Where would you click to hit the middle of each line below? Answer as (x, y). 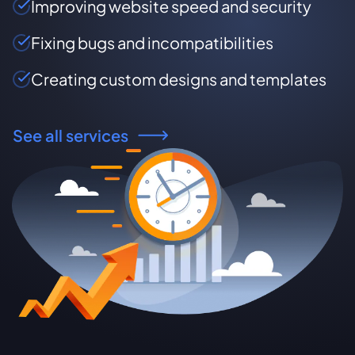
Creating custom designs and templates (179, 79)
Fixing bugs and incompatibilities (152, 42)
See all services (71, 135)
